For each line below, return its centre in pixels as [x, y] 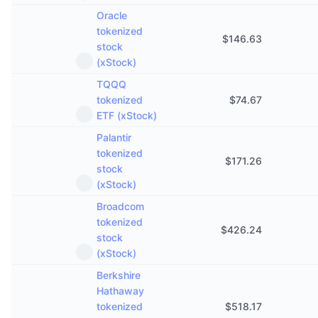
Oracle [112, 15]
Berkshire [119, 275]
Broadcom [120, 206]
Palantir [114, 137]
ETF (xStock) [127, 115]
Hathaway [120, 291]
